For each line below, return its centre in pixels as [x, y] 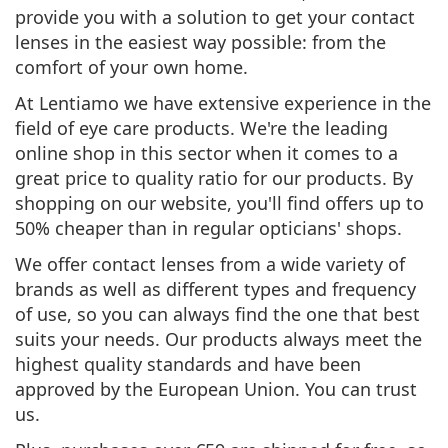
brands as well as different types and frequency [215, 288]
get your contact [345, 16]
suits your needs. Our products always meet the [218, 338]
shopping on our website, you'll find [170, 202]
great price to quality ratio [129, 177]
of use [41, 313]
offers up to [374, 202]
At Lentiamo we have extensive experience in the [223, 102]
